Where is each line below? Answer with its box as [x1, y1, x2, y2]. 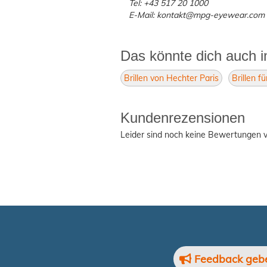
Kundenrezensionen [120, 110, 245, 126]
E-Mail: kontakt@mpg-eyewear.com [129, 10, 265, 21]
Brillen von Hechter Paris [124, 73, 219, 84]
